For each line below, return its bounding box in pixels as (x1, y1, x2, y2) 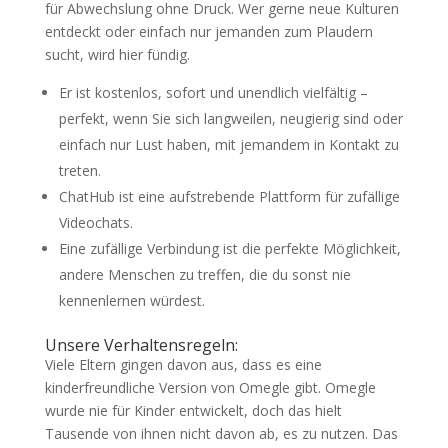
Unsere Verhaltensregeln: (44, 334, 238, 356)
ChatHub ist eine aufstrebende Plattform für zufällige (58, 187, 400, 206)
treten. (58, 161, 101, 180)
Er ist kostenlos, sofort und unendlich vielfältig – (58, 83, 368, 102)
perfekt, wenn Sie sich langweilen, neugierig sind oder (58, 109, 403, 128)
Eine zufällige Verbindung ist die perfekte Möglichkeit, (58, 239, 401, 258)
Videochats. (58, 213, 133, 232)
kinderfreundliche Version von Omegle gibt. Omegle (44, 378, 376, 397)
